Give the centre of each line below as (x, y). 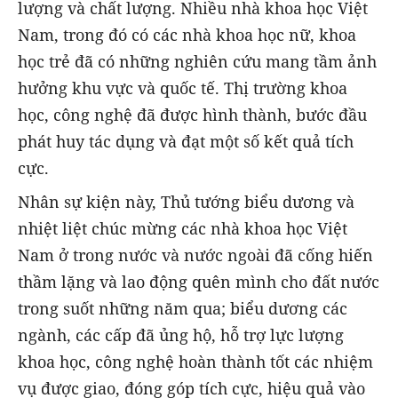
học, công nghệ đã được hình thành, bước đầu (192, 115)
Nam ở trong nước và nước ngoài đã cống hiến (195, 255)
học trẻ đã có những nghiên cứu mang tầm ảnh (197, 62)
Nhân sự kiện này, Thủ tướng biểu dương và (186, 202)
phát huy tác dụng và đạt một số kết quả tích (186, 142)
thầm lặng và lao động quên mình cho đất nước (199, 282)
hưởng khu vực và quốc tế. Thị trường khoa (183, 88)
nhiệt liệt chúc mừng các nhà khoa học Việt (183, 229)
